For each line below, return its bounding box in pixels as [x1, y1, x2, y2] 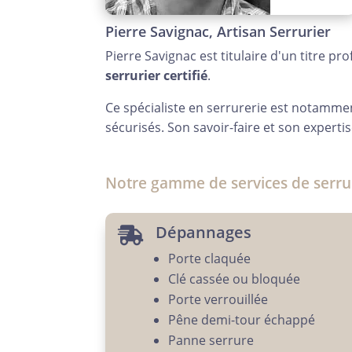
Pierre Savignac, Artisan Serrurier [105, 22, 332, 42]
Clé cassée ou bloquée [167, 270, 300, 288]
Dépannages [155, 222, 251, 244]
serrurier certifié [105, 67, 208, 85]
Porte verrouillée [167, 291, 268, 309]
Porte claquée [167, 250, 251, 268]
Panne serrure [167, 332, 254, 350]
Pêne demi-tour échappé [167, 311, 315, 329]
